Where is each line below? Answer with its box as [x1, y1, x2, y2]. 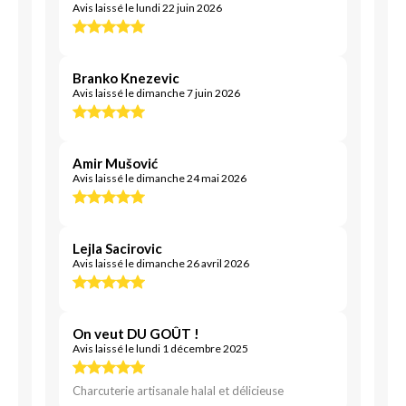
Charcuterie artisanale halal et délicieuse [72, 383, 284, 398]
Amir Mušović [72, 155, 158, 171]
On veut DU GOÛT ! [72, 325, 199, 342]
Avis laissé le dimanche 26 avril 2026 [72, 256, 249, 270]
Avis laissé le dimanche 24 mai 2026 [72, 171, 246, 185]
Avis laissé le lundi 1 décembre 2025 [72, 342, 248, 355]
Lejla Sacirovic [72, 240, 162, 256]
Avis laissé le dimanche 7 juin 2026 [72, 86, 240, 100]
